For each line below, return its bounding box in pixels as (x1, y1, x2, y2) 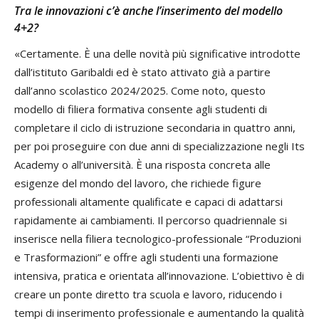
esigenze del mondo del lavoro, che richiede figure (14, 175, 261, 190)
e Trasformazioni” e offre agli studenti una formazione (14, 249, 278, 264)
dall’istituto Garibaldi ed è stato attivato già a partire (14, 64, 271, 79)
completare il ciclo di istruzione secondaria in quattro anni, (14, 120, 296, 135)
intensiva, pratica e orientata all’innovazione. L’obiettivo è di (14, 268, 304, 283)
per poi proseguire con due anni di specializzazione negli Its (14, 138, 305, 153)
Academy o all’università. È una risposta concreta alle (14, 157, 271, 172)
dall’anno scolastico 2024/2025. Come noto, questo (14, 83, 266, 98)
